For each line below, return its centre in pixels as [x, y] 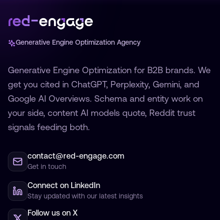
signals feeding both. [49, 128]
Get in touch [47, 167]
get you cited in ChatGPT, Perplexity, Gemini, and [104, 85]
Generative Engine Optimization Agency [78, 43]
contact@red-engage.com [76, 157]
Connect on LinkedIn [64, 186]
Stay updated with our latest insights [85, 197]
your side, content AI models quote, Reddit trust [102, 114]
